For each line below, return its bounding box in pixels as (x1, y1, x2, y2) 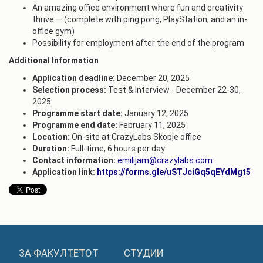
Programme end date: (32, 120, 117, 130)
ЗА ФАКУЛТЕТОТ (18, 247, 99, 259)
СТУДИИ (123, 247, 163, 259)
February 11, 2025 (117, 120, 186, 130)
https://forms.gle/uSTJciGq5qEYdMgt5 (97, 167, 251, 177)
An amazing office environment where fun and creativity (32, 3, 243, 12)
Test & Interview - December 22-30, (106, 85, 241, 95)
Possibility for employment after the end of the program (32, 38, 244, 48)
